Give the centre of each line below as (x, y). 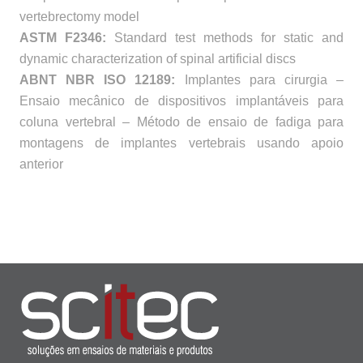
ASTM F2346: (63, 37)
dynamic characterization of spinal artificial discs (158, 58)
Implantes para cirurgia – (260, 79)
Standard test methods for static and (225, 37)
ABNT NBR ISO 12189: (98, 79)
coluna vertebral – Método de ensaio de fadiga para (181, 122)
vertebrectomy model (79, 16)
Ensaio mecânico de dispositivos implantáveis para (181, 100)
